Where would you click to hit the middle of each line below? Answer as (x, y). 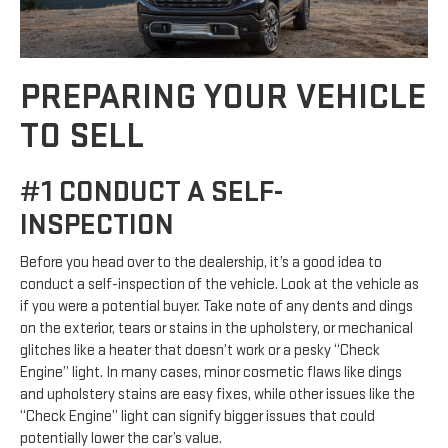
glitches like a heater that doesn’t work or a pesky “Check (200, 351)
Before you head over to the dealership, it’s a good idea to (201, 263)
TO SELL (82, 137)
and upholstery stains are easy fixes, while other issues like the (217, 395)
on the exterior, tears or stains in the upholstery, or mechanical (216, 329)
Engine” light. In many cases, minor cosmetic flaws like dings (211, 373)
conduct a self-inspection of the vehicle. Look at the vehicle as (219, 285)
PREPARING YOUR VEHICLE (223, 98)
